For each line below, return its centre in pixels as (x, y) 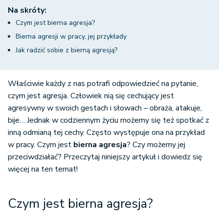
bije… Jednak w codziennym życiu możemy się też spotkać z (109, 120)
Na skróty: (27, 11)
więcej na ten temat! (43, 169)
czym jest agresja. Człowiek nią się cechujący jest (91, 96)
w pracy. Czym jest (41, 145)
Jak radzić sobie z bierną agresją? (66, 50)
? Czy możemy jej (156, 145)
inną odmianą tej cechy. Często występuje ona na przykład (106, 133)
